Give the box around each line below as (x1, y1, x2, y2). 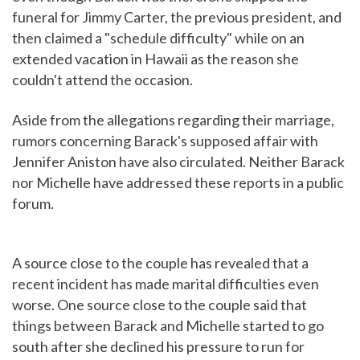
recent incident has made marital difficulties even (12, 275, 319, 293)
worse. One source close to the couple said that (12, 296, 307, 314)
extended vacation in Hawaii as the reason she (12, 50, 299, 68)
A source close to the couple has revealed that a (12, 254, 309, 272)
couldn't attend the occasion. (12, 71, 193, 89)
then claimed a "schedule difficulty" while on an (12, 29, 305, 47)
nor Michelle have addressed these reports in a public (12, 174, 344, 192)
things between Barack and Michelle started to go (12, 317, 324, 335)
